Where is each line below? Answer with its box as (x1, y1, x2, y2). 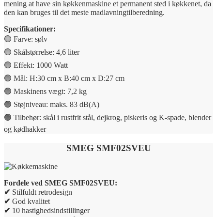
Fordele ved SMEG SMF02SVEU (4, 179, 115, 187)
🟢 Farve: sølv (4, 35, 47, 43)
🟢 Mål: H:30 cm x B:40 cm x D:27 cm (4, 74, 124, 82)
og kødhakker (4, 125, 46, 133)
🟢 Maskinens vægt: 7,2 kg (4, 87, 87, 95)
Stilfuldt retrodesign (10, 188, 72, 197)
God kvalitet (12, 197, 50, 206)
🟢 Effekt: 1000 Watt (4, 61, 68, 69)
